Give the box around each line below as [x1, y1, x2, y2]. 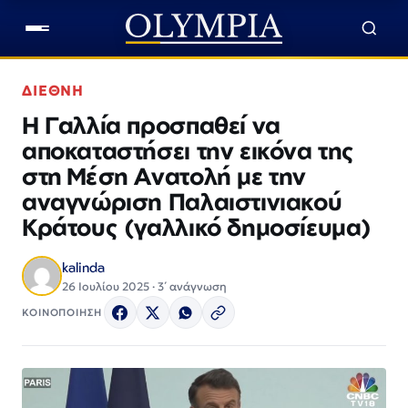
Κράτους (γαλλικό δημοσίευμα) [22, 212, 372, 241]
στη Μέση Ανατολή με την [22, 161, 307, 190]
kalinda [62, 259, 105, 276]
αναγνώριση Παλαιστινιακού [22, 187, 342, 216]
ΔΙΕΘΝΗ [22, 82, 83, 99]
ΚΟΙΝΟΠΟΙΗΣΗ [22, 305, 102, 319]
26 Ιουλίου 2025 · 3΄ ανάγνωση [62, 280, 227, 293]
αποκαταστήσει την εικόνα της [22, 136, 355, 165]
